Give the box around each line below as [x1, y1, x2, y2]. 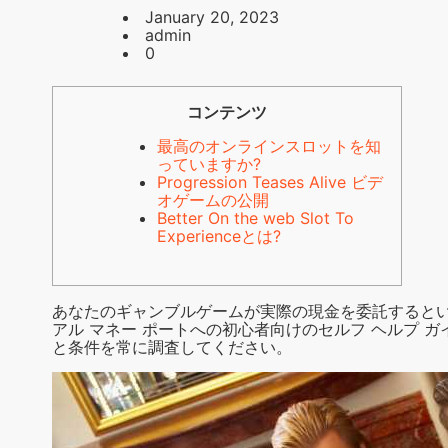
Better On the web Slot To [157, 208, 354, 229]
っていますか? [157, 154, 261, 175]
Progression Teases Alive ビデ [157, 172, 383, 193]
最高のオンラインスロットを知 [157, 136, 381, 157]
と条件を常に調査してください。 [52, 337, 292, 358]
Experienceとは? [157, 226, 281, 247]
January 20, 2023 [145, 7, 279, 28]
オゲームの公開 [157, 190, 269, 211]
